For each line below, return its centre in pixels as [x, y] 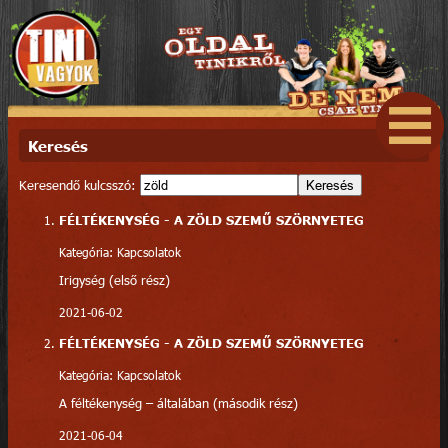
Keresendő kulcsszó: [79, 185]
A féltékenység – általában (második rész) [178, 402]
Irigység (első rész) [114, 279]
